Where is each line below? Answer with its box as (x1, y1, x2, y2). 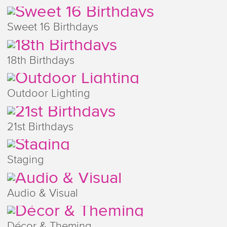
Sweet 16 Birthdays (7, 22, 98, 33)
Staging (7, 155, 44, 166)
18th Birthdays (7, 55, 74, 66)
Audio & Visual (7, 187, 78, 199)
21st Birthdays (7, 121, 73, 133)
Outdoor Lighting (7, 88, 90, 100)
